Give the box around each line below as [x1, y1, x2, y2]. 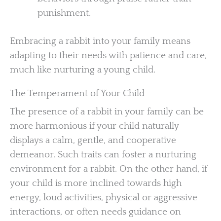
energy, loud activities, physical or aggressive [10, 192, 197, 203]
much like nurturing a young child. [10, 65, 155, 75]
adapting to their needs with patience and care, [10, 50, 207, 61]
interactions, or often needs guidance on [10, 206, 181, 217]
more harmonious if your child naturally [10, 120, 179, 131]
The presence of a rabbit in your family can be [10, 106, 204, 117]
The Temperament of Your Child [10, 88, 145, 99]
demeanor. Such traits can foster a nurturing [10, 149, 196, 160]
